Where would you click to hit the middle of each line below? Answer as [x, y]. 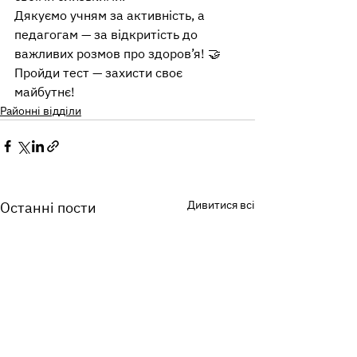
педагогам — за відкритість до [108, 34]
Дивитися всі [221, 204]
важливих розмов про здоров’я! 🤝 [118, 53]
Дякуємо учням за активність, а [111, 15]
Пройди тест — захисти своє [100, 72]
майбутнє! [45, 91]
